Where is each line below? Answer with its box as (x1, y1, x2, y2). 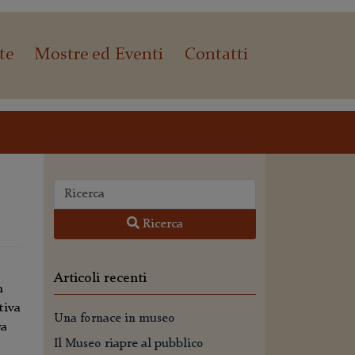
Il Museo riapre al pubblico (54, 338, 204, 350)
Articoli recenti (54, 271, 147, 285)
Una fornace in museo (54, 312, 175, 325)
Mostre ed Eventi (35, 46, 164, 64)
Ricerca (139, 218, 183, 231)
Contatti (184, 46, 248, 64)
